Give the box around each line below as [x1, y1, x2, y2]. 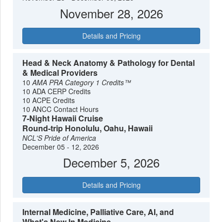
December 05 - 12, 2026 [22, 141, 100, 152]
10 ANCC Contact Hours [22, 104, 99, 114]
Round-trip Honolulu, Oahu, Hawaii [22, 122, 153, 134]
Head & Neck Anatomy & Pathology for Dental [22, 56, 195, 68]
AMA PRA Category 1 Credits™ [32, 77, 131, 87]
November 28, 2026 [59, 4, 163, 22]
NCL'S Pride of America [22, 132, 97, 143]
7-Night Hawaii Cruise [22, 112, 104, 124]
